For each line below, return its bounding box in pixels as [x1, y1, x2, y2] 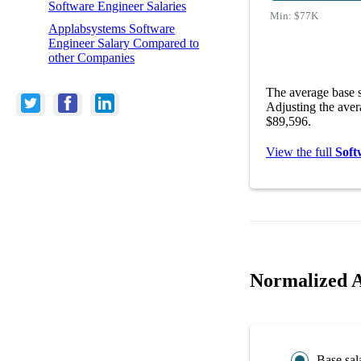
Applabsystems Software [48, 21, 175, 35]
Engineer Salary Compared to [48, 35, 199, 50]
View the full [266, 144, 335, 159]
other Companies [48, 50, 135, 64]
